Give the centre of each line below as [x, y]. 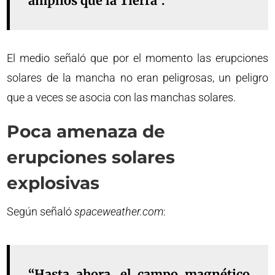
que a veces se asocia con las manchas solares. [122, 97]
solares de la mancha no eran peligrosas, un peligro [137, 78]
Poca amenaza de [86, 131]
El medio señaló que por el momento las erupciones [137, 58]
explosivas [53, 183]
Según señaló [41, 211]
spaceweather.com [119, 211]
